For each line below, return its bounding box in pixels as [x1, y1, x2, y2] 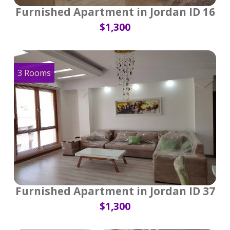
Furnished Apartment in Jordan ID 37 [15, 183, 215, 198]
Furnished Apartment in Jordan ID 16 [15, 5, 215, 20]
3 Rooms [17, 67, 51, 79]
